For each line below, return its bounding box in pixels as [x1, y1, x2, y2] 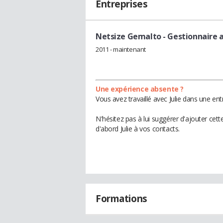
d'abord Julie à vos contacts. [96, 123, 180, 133]
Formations [96, 192, 147, 205]
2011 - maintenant [96, 44, 146, 54]
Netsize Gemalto [96, 31, 161, 42]
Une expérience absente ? [96, 84, 184, 94]
